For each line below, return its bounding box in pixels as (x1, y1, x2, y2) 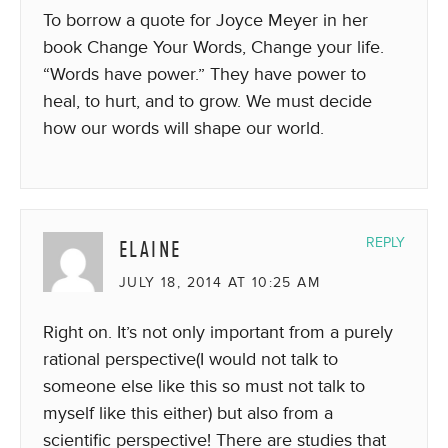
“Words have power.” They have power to (43, 62, 366, 85)
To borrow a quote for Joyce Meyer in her (43, 8, 368, 31)
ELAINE (119, 233, 182, 265)
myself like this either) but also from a (43, 401, 333, 424)
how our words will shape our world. (43, 116, 324, 139)
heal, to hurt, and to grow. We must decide (43, 89, 372, 112)
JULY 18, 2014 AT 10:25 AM (119, 273, 320, 291)
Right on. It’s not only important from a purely (43, 320, 393, 343)
